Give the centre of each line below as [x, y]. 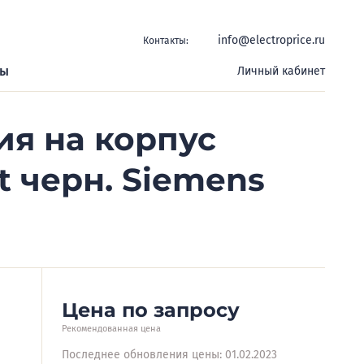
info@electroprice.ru [271, 40]
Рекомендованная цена [111, 329]
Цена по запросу [151, 310]
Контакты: [166, 40]
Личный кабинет [281, 71]
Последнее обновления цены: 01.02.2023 [169, 355]
